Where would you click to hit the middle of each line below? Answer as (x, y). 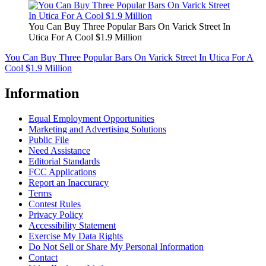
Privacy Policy (56, 215)
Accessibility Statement (72, 226)
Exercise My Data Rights (76, 236)
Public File (49, 140)
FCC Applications (62, 172)
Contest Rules (55, 204)
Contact (43, 258)
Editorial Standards (64, 161)
